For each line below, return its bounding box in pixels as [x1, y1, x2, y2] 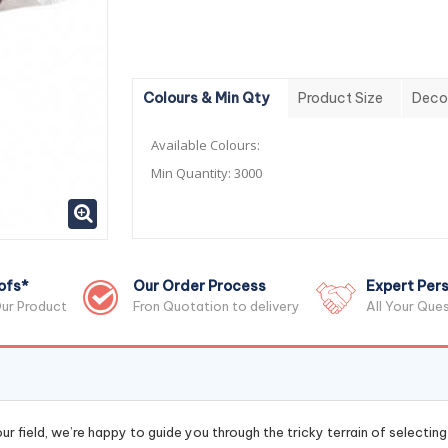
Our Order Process [133, 277, 266, 295]
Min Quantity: [150, 164, 234, 182]
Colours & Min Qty [142, 89, 269, 107]
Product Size [297, 89, 383, 107]
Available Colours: [150, 136, 260, 154]
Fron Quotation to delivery [133, 298, 300, 314]
